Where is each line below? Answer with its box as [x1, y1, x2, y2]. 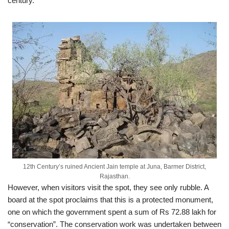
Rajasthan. [99, 173, 130, 180]
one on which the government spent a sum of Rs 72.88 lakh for [8, 208, 216, 216]
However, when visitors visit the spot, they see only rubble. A [8, 183, 209, 192]
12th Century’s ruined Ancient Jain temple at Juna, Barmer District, [23, 163, 206, 170]
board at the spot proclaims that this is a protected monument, [8, 195, 213, 204]
